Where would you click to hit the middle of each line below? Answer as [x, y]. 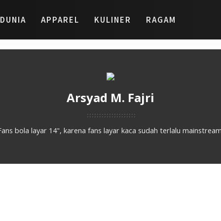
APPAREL [60, 20]
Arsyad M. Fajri [110, 97]
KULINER [113, 20]
